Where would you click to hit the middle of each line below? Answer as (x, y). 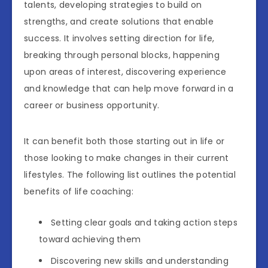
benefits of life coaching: (79, 192)
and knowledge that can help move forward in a (129, 89)
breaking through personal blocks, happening (122, 55)
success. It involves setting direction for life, (119, 39)
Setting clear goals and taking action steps (144, 223)
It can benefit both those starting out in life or (124, 141)
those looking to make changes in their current (127, 158)
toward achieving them (90, 240)
